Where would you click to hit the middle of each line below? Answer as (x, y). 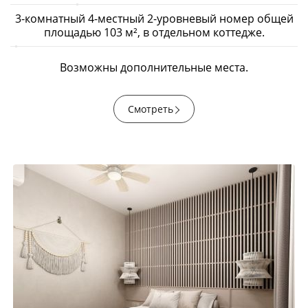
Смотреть (151, 109)
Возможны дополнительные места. (154, 67)
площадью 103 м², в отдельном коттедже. (154, 32)
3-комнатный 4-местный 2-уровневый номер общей (154, 19)
